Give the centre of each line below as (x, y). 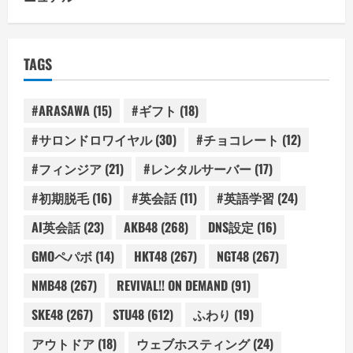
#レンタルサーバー (197, 169)
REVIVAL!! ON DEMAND (172, 286)
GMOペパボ (62, 256)
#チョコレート (238, 140)
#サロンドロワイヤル (92, 140)
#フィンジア (67, 169)
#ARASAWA (61, 111)
